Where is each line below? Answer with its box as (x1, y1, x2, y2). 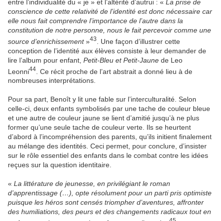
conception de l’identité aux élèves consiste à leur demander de (8, 46, 206, 55)
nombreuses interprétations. (8, 76, 96, 85)
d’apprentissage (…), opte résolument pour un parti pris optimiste (8, 189, 212, 197)
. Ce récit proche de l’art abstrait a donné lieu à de (36, 67, 192, 75)
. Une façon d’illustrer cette (97, 37, 180, 45)
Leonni (8, 67, 29, 75)
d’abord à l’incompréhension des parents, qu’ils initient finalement (8, 133, 212, 141)
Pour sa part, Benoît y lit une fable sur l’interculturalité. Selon (8, 95, 196, 104)
